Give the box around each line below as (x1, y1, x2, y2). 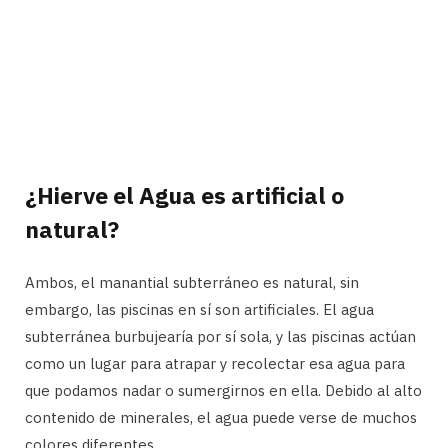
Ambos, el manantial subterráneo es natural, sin (25, 272, 359, 292)
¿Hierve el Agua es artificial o (25, 179, 344, 210)
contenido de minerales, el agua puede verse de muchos (25, 407, 417, 427)
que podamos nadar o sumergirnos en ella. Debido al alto (25, 380, 422, 400)
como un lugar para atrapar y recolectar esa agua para (25, 353, 405, 373)
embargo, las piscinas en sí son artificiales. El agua (25, 299, 374, 319)
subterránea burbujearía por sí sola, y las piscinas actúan (25, 326, 416, 346)
